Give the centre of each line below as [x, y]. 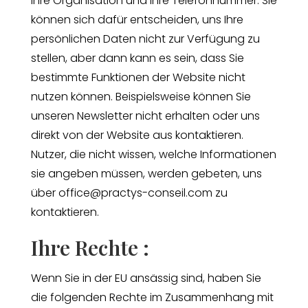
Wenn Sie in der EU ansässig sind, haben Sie [146, 278]
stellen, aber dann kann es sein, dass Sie [137, 58]
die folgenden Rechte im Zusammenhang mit [152, 297]
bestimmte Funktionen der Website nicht [138, 77]
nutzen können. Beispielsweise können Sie [141, 96]
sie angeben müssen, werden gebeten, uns [146, 173]
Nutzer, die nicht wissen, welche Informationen [153, 154]
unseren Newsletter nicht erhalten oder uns [145, 115]
